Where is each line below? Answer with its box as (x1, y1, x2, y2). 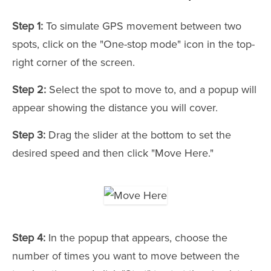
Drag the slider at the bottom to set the (45, 128, 231, 142)
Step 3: (12, 128, 45, 142)
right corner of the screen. (12, 55, 135, 69)
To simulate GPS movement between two (43, 19, 241, 33)
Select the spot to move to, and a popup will (46, 82, 256, 96)
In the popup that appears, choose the (45, 230, 227, 244)
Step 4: (12, 230, 45, 244)
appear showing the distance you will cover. (12, 100, 218, 114)
